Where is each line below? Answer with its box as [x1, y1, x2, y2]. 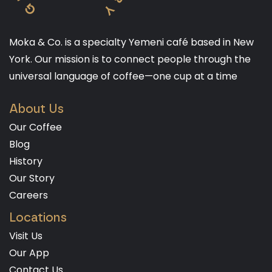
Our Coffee [9, 120, 62, 135]
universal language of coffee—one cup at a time [9, 69, 237, 84]
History [9, 154, 42, 169]
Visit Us [9, 229, 42, 243]
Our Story [9, 171, 55, 186]
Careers [9, 188, 48, 203]
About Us [9, 101, 64, 117]
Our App [9, 246, 49, 260]
